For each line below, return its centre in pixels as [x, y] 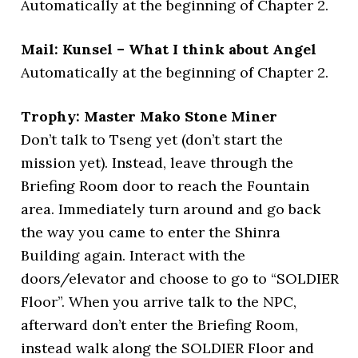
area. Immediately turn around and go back [171, 209]
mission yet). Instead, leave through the [157, 163]
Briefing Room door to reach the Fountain [165, 186]
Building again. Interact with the [133, 255]
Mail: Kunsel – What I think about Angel [169, 49]
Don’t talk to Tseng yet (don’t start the [152, 139]
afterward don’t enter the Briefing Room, [160, 325]
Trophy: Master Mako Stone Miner [149, 116]
